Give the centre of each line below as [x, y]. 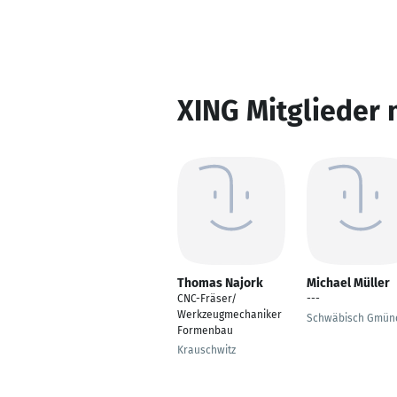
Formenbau [205, 331]
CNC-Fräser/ [207, 299]
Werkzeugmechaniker [230, 315]
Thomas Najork [220, 283]
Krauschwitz [206, 350]
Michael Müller [348, 283]
